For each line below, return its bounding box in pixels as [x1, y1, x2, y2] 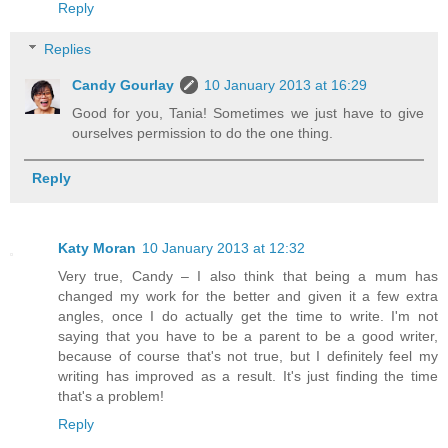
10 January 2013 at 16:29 [204, 77, 368, 94]
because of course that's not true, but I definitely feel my [58, 348, 438, 365]
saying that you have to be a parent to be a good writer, [58, 328, 438, 345]
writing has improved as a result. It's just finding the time [58, 368, 438, 385]
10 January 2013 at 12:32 [142, 240, 305, 257]
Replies [44, 41, 92, 58]
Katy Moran [58, 240, 136, 257]
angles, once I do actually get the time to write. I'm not [58, 308, 438, 325]
